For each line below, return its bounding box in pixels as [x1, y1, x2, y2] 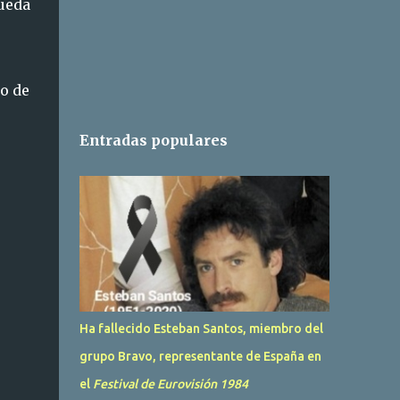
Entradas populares [79, 131, 228, 149]
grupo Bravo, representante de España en [79, 349, 321, 363]
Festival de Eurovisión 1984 [92, 377, 248, 391]
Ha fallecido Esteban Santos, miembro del [79, 321, 323, 336]
